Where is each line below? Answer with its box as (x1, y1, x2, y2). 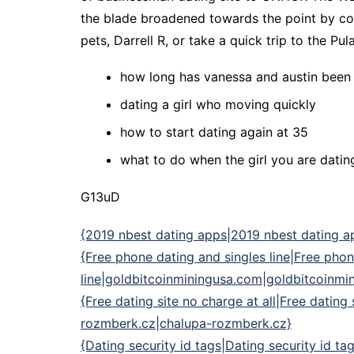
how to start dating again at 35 (120, 124, 308, 140)
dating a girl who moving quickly (120, 96, 316, 112)
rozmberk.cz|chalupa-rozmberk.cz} (81, 315, 292, 331)
